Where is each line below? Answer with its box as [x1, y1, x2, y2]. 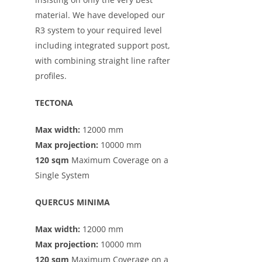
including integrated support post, [35, 40, 170, 51]
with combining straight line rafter [35, 55, 170, 66]
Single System [35, 170, 89, 181]
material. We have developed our [35, 9, 165, 20]
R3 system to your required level [35, 25, 162, 36]
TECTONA [35, 97, 73, 108]
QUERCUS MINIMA [35, 196, 110, 208]
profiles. [35, 70, 67, 81]
